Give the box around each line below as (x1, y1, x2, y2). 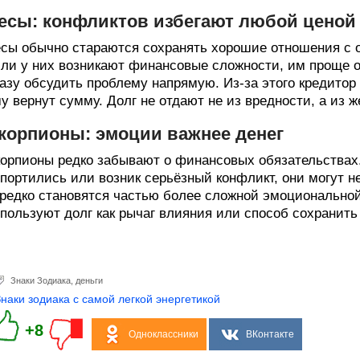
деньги (76, 276, 103, 285)
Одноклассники (128, 329, 198, 340)
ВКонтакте (245, 329, 294, 340)
